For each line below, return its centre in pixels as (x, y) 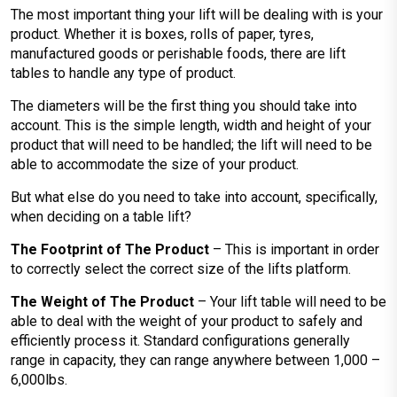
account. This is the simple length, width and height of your (191, 125)
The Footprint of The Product (110, 249)
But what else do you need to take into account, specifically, (194, 197)
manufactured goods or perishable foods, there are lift (178, 54)
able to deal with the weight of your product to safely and (187, 321)
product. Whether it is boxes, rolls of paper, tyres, (162, 34)
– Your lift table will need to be (290, 302)
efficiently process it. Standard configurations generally (180, 341)
